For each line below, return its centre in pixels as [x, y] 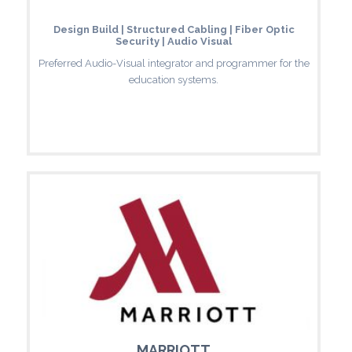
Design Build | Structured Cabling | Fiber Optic [174, 29]
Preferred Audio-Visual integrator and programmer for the [174, 63]
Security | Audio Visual [174, 41]
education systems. [174, 79]
